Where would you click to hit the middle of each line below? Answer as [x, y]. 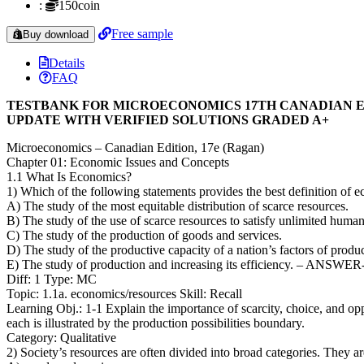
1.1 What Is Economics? [69, 176]
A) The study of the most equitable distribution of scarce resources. [178, 206]
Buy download [56, 34]
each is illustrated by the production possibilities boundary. [156, 323]
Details [67, 63]
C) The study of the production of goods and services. [144, 235]
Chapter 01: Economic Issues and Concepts [118, 162]
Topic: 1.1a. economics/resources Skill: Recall [124, 293]
